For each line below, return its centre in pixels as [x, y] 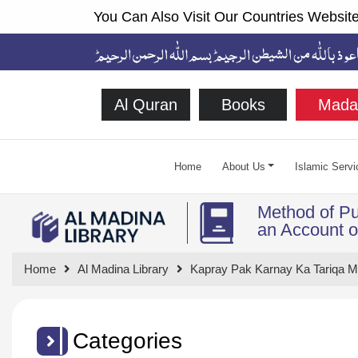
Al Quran [145, 104]
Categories [127, 340]
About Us [243, 166]
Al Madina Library [123, 268]
